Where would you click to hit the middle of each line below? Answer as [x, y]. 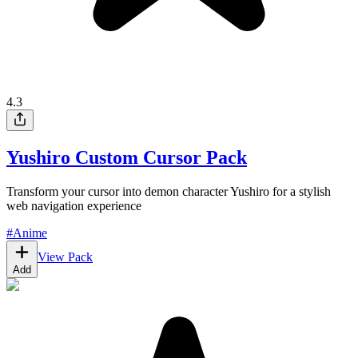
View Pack [65, 257]
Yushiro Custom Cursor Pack [127, 157]
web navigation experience [74, 205]
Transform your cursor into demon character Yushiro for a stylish [169, 191]
